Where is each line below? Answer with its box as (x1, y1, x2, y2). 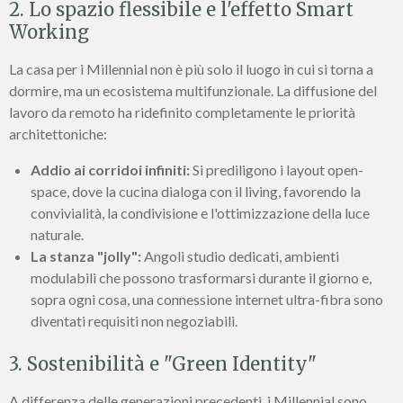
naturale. (31, 226, 84, 244)
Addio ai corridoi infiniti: (31, 161, 190, 179)
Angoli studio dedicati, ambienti (141, 247, 339, 265)
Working (9, 21, 89, 45)
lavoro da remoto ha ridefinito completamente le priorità (9, 103, 355, 121)
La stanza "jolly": (31, 247, 141, 265)
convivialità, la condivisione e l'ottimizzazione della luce (31, 204, 370, 222)
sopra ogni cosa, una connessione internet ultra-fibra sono (31, 291, 383, 309)
